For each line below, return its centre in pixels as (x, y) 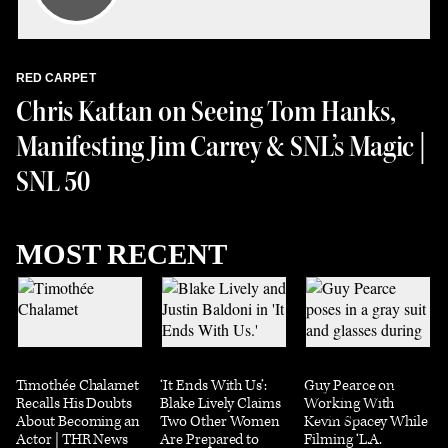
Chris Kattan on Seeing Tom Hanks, (206, 111)
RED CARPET (56, 78)
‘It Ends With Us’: (214, 385)
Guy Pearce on (350, 385)
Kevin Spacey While (366, 421)
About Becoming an (78, 421)
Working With (349, 403)
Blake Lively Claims (221, 403)
